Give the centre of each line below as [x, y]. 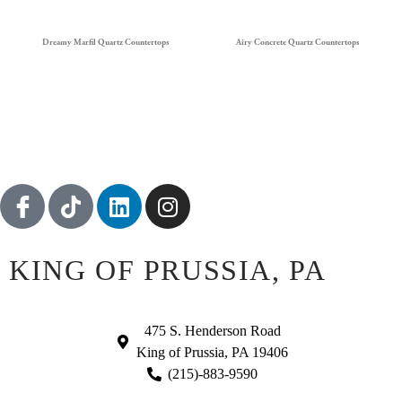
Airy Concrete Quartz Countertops [297, 43]
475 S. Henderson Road [212, 331]
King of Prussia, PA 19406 [212, 353]
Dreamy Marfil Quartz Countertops [105, 43]
